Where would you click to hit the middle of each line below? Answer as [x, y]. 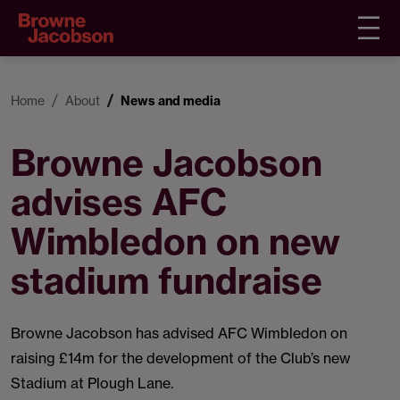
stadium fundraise [167, 281]
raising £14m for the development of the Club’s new [181, 358]
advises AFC [119, 202]
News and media [171, 101]
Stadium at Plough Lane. [92, 383]
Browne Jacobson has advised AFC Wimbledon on [179, 333]
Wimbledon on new [175, 242]
